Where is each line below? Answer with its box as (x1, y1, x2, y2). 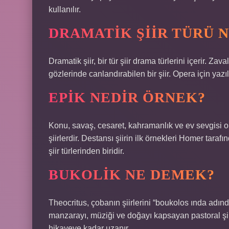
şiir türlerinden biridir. (49, 147, 124, 155)
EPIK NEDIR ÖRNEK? (49, 89, 205, 105)
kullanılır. (49, 5, 81, 14)
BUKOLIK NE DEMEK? (49, 167, 215, 182)
